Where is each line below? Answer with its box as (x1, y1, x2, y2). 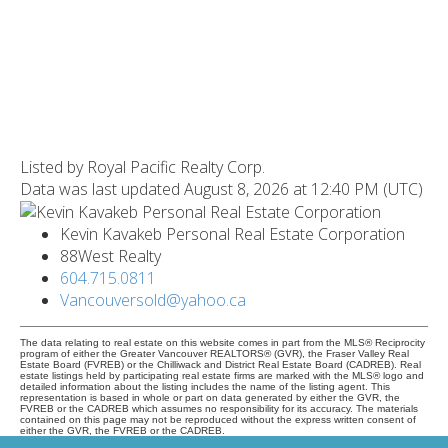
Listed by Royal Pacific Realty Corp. (20, 155, 265, 178)
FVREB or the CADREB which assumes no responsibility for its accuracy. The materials (20, 403, 418, 415)
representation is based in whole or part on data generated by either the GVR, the (20, 392, 400, 404)
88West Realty (60, 245, 161, 268)
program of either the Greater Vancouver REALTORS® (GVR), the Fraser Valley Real (20, 348, 409, 360)
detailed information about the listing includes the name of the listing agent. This (20, 381, 390, 393)
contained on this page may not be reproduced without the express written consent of (20, 414, 416, 426)
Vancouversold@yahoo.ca (60, 289, 246, 312)
